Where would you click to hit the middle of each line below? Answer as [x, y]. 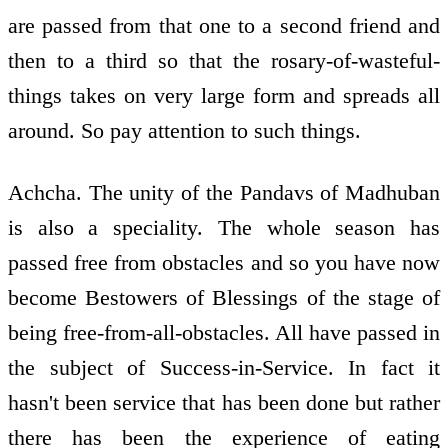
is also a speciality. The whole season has [224, 228]
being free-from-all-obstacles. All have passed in [224, 333]
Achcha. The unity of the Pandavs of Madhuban [224, 193]
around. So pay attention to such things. [184, 130]
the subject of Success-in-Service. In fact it [224, 368]
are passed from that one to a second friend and [224, 25]
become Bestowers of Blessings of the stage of [224, 298]
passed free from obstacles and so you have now [224, 263]
